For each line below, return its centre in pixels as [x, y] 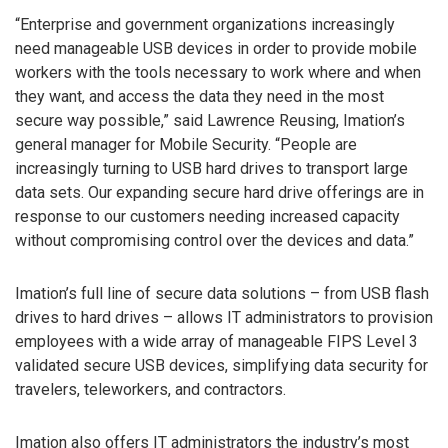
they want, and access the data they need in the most [199, 97]
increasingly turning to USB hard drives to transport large [211, 169]
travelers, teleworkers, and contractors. [150, 390]
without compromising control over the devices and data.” [214, 241]
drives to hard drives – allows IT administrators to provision [224, 318]
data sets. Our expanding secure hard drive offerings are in [219, 193]
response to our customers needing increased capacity [207, 217]
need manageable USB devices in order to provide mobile [216, 49]
